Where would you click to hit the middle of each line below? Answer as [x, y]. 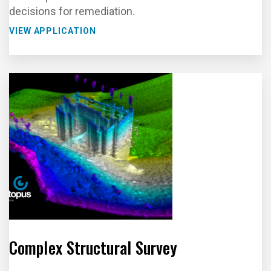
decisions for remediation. [72, 11]
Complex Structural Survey [93, 247]
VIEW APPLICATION [53, 31]
